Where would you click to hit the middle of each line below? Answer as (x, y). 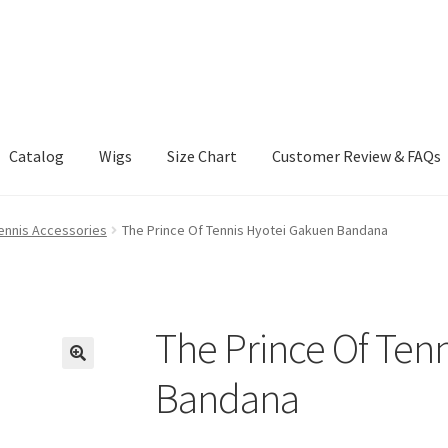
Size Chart (202, 156)
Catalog (37, 156)
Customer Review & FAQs (357, 156)
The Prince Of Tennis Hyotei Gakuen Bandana (254, 229)
